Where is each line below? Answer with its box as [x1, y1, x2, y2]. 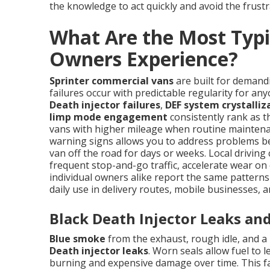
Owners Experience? [49, 46, 238, 72]
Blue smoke [49, 232, 105, 245]
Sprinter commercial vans [49, 74, 174, 87]
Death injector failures [49, 98, 160, 111]
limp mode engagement [49, 110, 168, 124]
